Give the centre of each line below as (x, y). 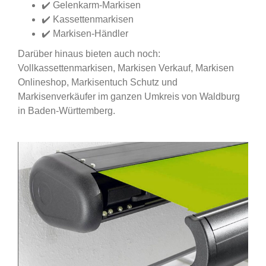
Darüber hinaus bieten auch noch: (89, 54)
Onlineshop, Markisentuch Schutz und (98, 83)
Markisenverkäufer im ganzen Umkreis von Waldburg (129, 97)
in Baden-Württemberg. (66, 111)
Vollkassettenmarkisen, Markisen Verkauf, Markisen (126, 68)
